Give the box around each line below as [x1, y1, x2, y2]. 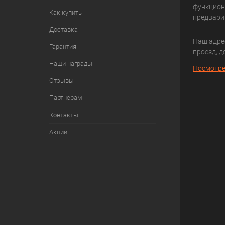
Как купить [49, 9, 82, 16]
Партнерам [49, 94, 82, 101]
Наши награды [49, 60, 92, 67]
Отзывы [49, 77, 74, 84]
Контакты [49, 111, 78, 119]
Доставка [49, 26, 78, 33]
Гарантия [49, 43, 76, 50]
